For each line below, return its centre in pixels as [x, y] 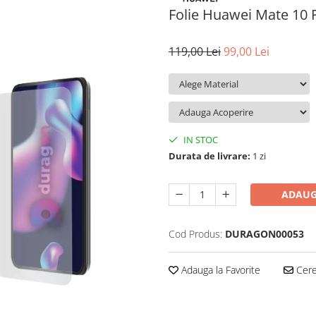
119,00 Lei [195, 51]
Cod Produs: [195, 233]
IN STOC [200, 139]
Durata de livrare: [209, 156]
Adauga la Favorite [219, 269]
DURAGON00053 [265, 233]
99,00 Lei [247, 51]
